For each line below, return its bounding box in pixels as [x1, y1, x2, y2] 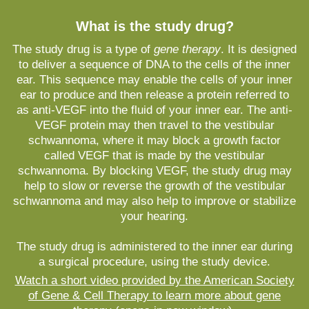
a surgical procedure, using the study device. [39, 255, 270, 268]
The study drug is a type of [12, 43, 154, 56]
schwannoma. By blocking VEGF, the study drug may [17, 164, 292, 177]
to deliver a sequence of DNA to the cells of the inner [19, 58, 290, 71]
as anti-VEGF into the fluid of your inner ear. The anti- [17, 103, 292, 117]
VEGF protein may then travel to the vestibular [34, 119, 275, 132]
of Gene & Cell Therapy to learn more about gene [28, 289, 281, 302]
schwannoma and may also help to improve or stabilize [13, 195, 296, 208]
